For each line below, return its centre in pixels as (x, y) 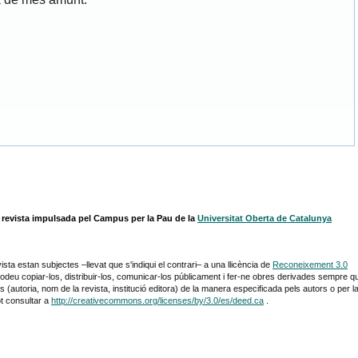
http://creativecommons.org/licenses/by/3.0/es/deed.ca (157, 300)
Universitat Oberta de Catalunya (265, 219)
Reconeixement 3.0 (310, 264)
